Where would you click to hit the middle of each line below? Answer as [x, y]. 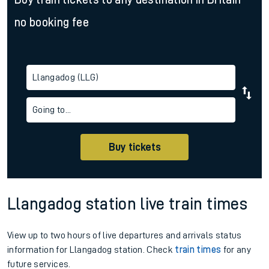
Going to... [52, 110]
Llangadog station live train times [127, 204]
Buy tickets [134, 147]
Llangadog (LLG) [66, 77]
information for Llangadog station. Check [91, 250]
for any [236, 250]
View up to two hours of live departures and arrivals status [125, 235]
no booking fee [52, 22]
